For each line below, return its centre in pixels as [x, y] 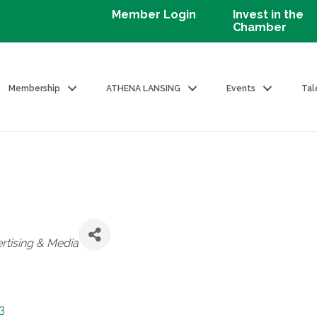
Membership [35, 88]
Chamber [260, 27]
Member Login [154, 15]
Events [241, 88]
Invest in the [269, 15]
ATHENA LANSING [144, 88]
